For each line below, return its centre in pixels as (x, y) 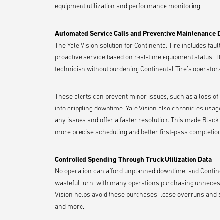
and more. (70, 206)
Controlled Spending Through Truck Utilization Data (133, 159)
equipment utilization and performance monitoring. (128, 6)
